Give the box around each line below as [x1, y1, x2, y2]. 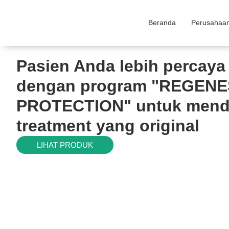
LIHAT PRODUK [37, 141, 93, 149]
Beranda [148, 18, 176, 27]
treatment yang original [16, 117, 199, 135]
